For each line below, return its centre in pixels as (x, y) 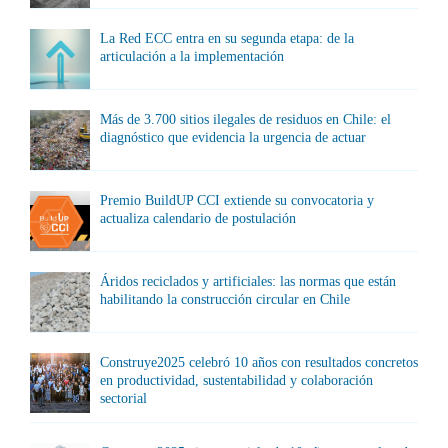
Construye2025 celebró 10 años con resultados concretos (259, 362)
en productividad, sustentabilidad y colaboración (236, 380)
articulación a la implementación (192, 56)
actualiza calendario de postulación (198, 218)
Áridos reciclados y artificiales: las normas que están (248, 281)
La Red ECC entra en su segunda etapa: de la (227, 38)
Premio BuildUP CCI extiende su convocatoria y (237, 200)
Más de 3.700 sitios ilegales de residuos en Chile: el (245, 119)
